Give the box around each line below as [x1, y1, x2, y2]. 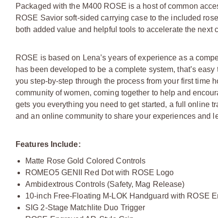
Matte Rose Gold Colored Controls [25, 156, 146, 165]
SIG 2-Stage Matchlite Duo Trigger [25, 203, 145, 212]
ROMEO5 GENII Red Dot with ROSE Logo [25, 168, 174, 177]
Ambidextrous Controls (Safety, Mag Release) [25, 180, 185, 188]
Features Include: [16, 140, 81, 148]
